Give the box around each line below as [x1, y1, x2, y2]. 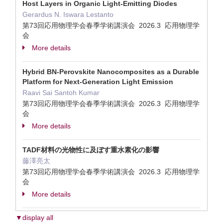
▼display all [15, 214, 53, 222]
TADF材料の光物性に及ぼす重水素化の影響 [22, 146, 159, 154]
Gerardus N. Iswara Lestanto [22, 10, 113, 18]
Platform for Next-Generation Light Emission [22, 78, 173, 86]
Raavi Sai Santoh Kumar [22, 89, 100, 97]
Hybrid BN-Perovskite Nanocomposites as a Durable [22, 68, 199, 76]
